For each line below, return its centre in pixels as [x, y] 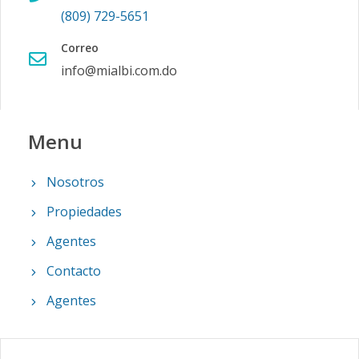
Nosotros [75, 182]
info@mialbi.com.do [119, 71]
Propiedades [84, 212]
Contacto [74, 271]
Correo [80, 48]
